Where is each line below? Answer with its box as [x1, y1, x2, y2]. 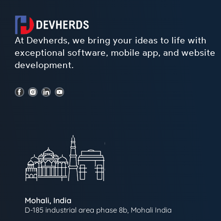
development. [15, 60, 74, 71]
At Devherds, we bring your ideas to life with [15, 35, 207, 46]
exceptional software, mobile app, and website [15, 47, 216, 59]
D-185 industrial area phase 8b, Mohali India [25, 205, 172, 215]
